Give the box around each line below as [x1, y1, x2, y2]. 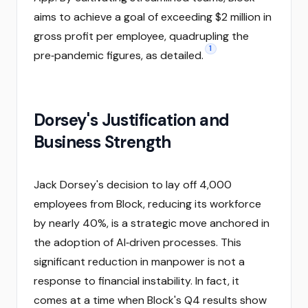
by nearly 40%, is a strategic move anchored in [34, 216, 269, 230]
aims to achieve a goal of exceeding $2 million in [34, 10, 272, 24]
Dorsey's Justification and [34, 109, 230, 131]
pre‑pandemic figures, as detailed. [34, 48, 203, 63]
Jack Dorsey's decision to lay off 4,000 [34, 177, 232, 192]
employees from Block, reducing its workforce [34, 197, 261, 211]
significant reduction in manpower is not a [34, 254, 245, 269]
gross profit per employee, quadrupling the [34, 29, 249, 43]
